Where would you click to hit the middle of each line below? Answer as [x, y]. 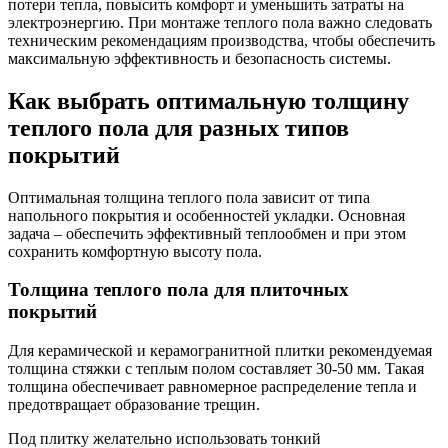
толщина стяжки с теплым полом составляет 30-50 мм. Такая [216, 369]
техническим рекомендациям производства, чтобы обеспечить [221, 40]
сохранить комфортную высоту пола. [135, 251]
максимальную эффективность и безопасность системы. [199, 58]
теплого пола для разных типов [178, 127]
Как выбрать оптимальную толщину [208, 100]
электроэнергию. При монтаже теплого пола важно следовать [220, 22]
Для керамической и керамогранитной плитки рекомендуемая [220, 351]
